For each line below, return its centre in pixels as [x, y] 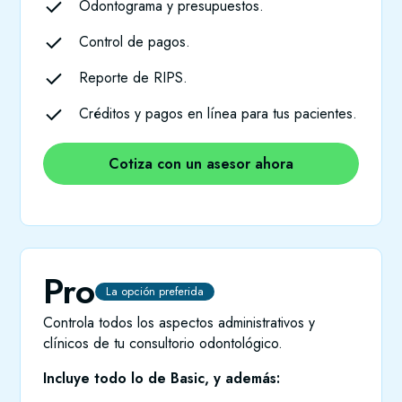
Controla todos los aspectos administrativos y [179, 323]
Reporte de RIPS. [134, 78]
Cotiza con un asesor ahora [201, 164]
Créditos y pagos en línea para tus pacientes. [218, 114]
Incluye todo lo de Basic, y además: [162, 379]
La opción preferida [155, 292]
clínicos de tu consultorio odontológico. [163, 344]
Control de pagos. [135, 42]
